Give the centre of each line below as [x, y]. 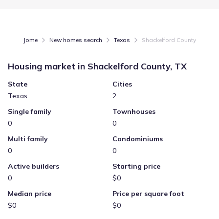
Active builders [33, 166]
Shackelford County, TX [137, 66]
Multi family [28, 139]
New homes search [76, 40]
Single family [30, 111]
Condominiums [138, 139]
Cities [122, 84]
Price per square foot [148, 194]
